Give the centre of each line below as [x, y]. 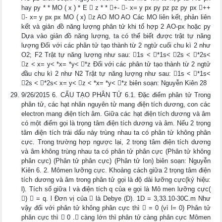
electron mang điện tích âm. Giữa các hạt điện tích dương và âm [116, 114]
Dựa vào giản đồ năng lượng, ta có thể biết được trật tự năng [116, 36]
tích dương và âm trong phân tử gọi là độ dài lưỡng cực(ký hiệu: [116, 180]
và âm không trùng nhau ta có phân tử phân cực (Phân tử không [116, 151]
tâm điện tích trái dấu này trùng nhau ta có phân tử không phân [116, 133]
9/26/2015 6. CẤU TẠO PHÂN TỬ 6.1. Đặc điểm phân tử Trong [116, 95]
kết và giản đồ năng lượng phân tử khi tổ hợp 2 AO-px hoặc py [116, 27]
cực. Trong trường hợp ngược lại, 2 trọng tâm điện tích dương [116, 142]
